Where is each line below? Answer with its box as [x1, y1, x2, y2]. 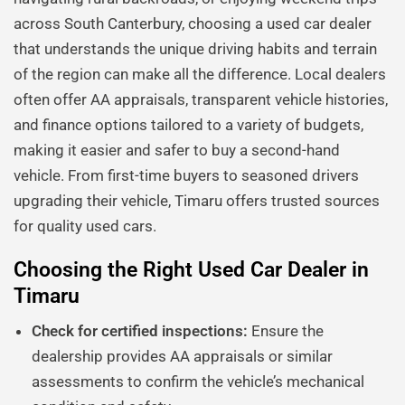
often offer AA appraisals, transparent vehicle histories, [14, 90, 388, 109]
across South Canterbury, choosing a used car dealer [14, 14, 372, 33]
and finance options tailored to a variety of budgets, [14, 116, 363, 135]
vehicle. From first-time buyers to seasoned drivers [14, 166, 359, 185]
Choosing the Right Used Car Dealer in [14, 258, 369, 283]
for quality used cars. [14, 217, 156, 236]
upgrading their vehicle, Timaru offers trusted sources [14, 192, 380, 211]
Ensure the [248, 322, 324, 341]
